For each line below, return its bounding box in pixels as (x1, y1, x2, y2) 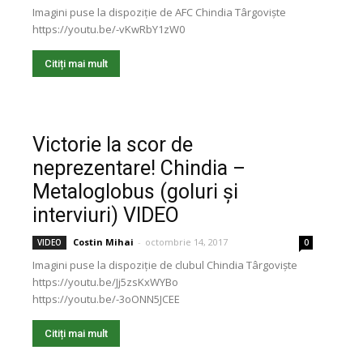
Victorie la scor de (32, 133, 193, 156)
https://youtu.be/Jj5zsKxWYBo (32, 275, 178, 289)
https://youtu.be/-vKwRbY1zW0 (32, 22, 185, 36)
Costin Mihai (73, 236, 134, 248)
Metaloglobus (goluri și (32, 180, 238, 203)
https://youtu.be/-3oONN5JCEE (32, 292, 180, 306)
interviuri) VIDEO (32, 203, 179, 227)
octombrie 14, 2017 (145, 236, 228, 248)
